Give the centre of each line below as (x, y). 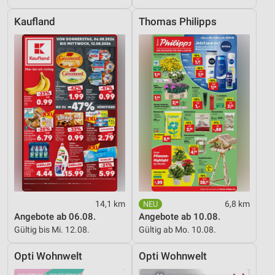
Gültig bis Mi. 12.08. (52, 229)
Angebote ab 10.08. (180, 216)
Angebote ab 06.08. (55, 216)
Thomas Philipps (178, 21)
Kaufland (35, 21)
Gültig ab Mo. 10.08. (177, 229)
